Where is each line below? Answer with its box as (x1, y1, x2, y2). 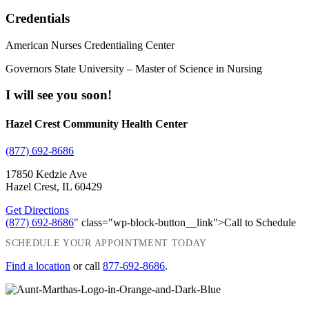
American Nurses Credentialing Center (6, 39, 175, 51)
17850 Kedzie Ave (6, 168, 87, 180)
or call (70, 260, 103, 272)
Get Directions (6, 203, 69, 216)
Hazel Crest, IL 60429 (6, 180, 102, 192)
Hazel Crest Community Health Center (6, 117, 188, 130)
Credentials (6, 10, 70, 26)
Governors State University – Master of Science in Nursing (6, 62, 262, 74)
